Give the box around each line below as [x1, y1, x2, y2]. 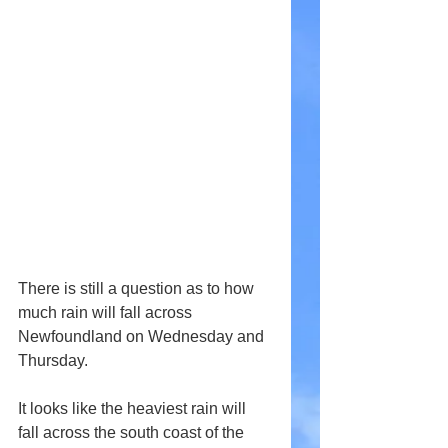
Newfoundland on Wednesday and [18, 328, 268, 345]
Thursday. [18, 352, 88, 369]
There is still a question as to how [18, 280, 258, 297]
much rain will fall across [18, 304, 196, 321]
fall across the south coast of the [18, 424, 248, 441]
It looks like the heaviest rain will [18, 400, 250, 417]
